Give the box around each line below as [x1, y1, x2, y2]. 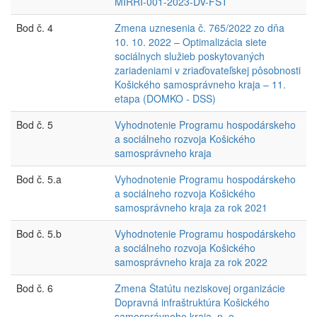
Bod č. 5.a [16, 172, 62, 186]
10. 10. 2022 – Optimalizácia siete [115, 35, 267, 49]
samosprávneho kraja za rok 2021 [115, 200, 267, 214]
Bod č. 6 [16, 281, 53, 295]
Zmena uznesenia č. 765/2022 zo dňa [115, 21, 284, 35]
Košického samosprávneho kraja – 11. [115, 77, 286, 91]
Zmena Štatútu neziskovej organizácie [115, 281, 285, 295]
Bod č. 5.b [16, 226, 62, 241]
